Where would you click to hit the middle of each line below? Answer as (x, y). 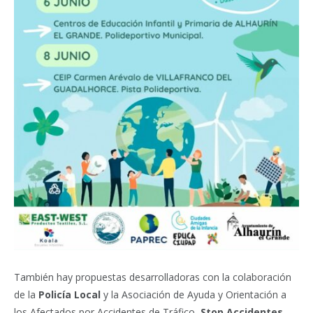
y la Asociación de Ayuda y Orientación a (194, 294)
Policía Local (68, 294)
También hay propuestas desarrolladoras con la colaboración (153, 277)
